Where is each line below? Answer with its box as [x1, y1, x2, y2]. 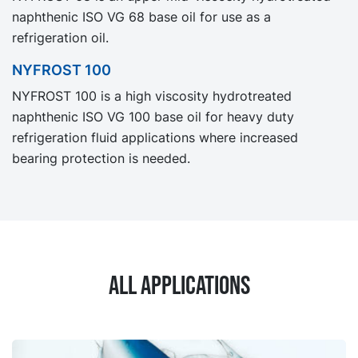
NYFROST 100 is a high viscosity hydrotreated [12, 87, 292, 104]
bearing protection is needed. [12, 149, 190, 166]
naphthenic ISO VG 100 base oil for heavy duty [12, 108, 294, 125]
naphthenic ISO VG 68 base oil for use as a [12, 8, 271, 25]
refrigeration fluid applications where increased [12, 129, 298, 145]
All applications [108, 269, 250, 302]
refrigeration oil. [12, 29, 109, 46]
